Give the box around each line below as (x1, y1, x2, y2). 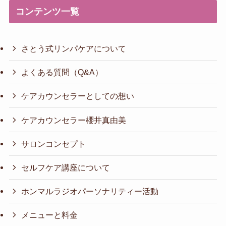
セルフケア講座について (21, 162, 110, 172)
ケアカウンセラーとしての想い (21, 91, 135, 101)
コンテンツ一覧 (16, 7, 80, 17)
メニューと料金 (21, 210, 78, 220)
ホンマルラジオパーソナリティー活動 (21, 187, 159, 196)
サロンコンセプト (21, 139, 86, 148)
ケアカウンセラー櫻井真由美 (21, 115, 127, 125)
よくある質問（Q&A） (21, 68, 103, 77)
